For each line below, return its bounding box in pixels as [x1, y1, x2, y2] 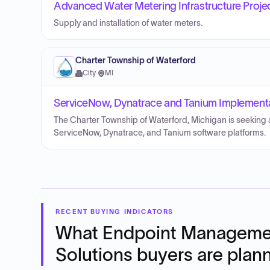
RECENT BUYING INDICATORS [55, 208, 174, 215]
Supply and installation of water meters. [54, 19, 202, 28]
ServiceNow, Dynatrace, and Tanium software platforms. [54, 128, 266, 137]
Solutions [55, 245, 133, 265]
